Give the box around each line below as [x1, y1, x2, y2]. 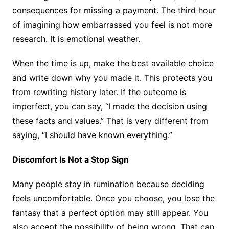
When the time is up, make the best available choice [12, 58, 214, 69]
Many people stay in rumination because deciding [12, 179, 204, 190]
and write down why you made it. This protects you [12, 73, 212, 83]
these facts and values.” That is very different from [12, 116, 209, 126]
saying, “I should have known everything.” [12, 130, 175, 141]
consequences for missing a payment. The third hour [12, 5, 216, 16]
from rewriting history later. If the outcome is [12, 87, 186, 98]
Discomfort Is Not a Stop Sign [12, 154, 129, 165]
